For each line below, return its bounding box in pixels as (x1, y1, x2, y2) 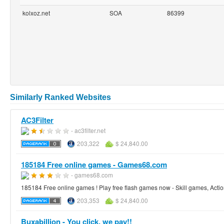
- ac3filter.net (71, 125, 105, 134)
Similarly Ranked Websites (10, 92, 111, 101)
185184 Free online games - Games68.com (21, 158, 167, 170)
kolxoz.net (22, 8, 50, 17)
